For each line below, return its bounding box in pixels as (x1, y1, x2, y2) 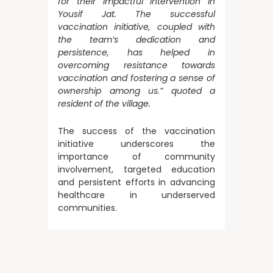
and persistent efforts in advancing (58, 176, 215, 188)
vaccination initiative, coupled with (58, 21, 215, 33)
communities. (58, 202, 117, 214)
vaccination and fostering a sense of (58, 72, 215, 84)
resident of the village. (58, 97, 151, 110)
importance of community (58, 151, 215, 163)
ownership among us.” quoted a (58, 85, 215, 97)
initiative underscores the (58, 138, 215, 150)
